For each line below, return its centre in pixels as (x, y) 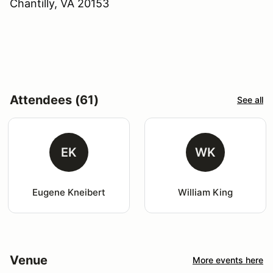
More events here (228, 260)
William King (205, 192)
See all (250, 100)
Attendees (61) (54, 100)
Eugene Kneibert (69, 192)
